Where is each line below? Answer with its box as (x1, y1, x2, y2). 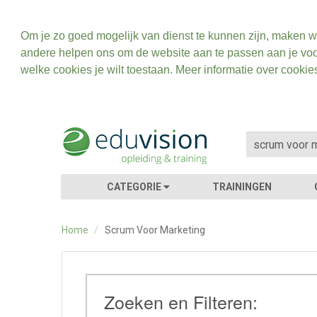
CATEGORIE (107, 181, 164, 192)
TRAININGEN (212, 181, 272, 192)
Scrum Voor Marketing (105, 224, 205, 236)
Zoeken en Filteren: (104, 289, 258, 314)
